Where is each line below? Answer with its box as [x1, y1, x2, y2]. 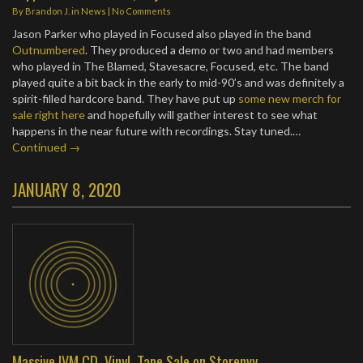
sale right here [12, 108, 85, 122]
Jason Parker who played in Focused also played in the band [12, 27, 311, 41]
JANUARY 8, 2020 [12, 177, 121, 202]
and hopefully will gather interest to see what [85, 108, 318, 122]
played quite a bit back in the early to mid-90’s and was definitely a [12, 75, 344, 89]
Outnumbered [12, 43, 85, 57]
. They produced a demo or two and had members [85, 43, 334, 57]
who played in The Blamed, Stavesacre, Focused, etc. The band [12, 59, 329, 73]
